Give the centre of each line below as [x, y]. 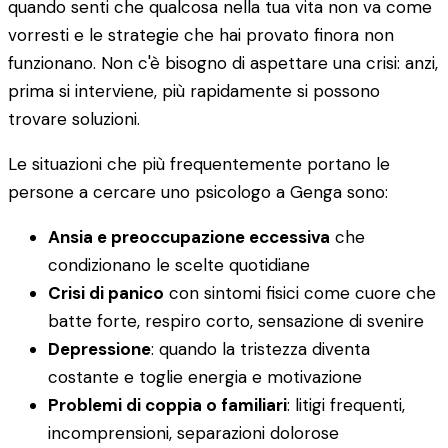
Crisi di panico [106, 293]
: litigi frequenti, [346, 405]
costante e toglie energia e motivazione [205, 377]
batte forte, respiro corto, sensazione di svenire [236, 321]
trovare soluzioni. [74, 119]
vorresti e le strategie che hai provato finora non [201, 35]
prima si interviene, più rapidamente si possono [194, 91]
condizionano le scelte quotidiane [179, 265]
